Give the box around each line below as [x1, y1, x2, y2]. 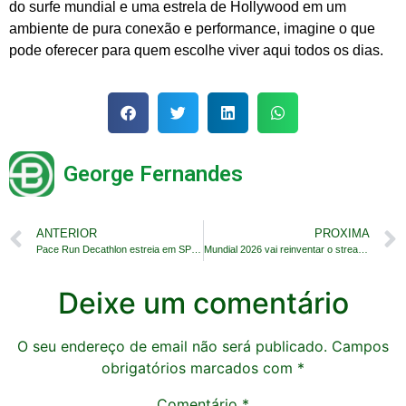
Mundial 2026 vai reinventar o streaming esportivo [357, 243, 368, 255]
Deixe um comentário [57, 285, 349, 321]
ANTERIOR [36, 226, 97, 240]
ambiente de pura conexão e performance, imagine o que [9, 20, 375, 36]
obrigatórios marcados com [101, 358, 297, 377]
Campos [332, 336, 389, 355]
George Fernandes [63, 161, 243, 188]
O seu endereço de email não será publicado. [17, 336, 327, 355]
